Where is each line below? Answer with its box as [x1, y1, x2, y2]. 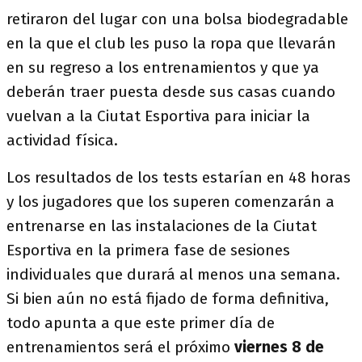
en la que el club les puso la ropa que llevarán [6, 34, 336, 53]
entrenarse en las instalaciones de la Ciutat [6, 217, 317, 235]
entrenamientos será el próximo [6, 338, 234, 356]
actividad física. [6, 131, 118, 149]
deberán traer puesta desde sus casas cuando [6, 82, 335, 101]
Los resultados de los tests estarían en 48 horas [6, 168, 351, 187]
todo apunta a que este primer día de [6, 314, 275, 332]
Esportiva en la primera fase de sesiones [6, 241, 290, 259]
